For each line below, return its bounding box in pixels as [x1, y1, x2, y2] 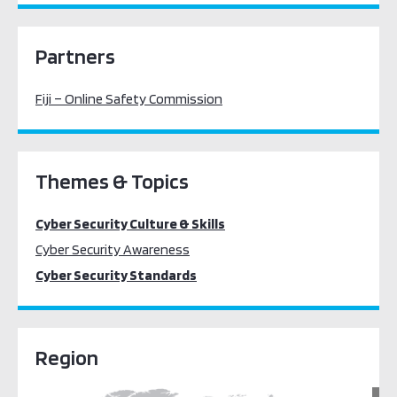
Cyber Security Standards [35, 267, 197, 284]
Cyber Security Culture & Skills [35, 215, 225, 232]
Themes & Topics [35, 168, 189, 194]
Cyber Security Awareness [35, 241, 190, 258]
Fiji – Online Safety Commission [35, 90, 222, 107]
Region [35, 345, 98, 370]
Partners [35, 43, 115, 69]
